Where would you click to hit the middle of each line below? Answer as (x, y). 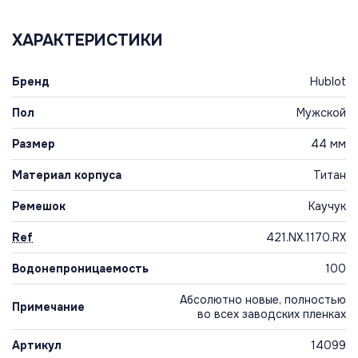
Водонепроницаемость (80, 269)
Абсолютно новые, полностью (263, 300)
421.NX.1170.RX (306, 238)
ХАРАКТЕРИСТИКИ (88, 41)
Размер (34, 144)
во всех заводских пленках (272, 314)
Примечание (48, 307)
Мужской (321, 113)
